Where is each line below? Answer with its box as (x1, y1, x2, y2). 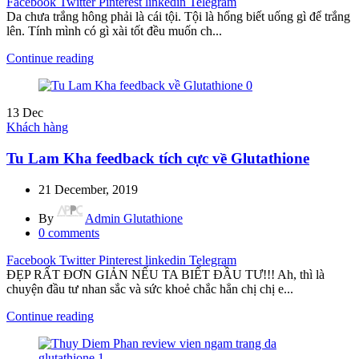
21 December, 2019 (38, 182, 138, 196)
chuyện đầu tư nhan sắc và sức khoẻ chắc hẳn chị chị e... (6, 281, 293, 296)
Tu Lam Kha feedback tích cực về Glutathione (6, 149, 309, 167)
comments (48, 225, 99, 240)
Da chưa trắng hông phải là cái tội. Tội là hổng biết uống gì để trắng (6, 10, 350, 24)
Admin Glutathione (85, 211, 183, 225)
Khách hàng (6, 120, 68, 135)
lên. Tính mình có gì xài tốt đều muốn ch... (6, 24, 222, 38)
